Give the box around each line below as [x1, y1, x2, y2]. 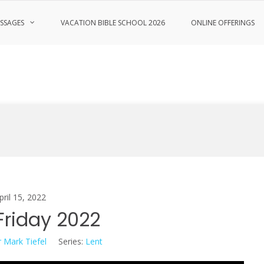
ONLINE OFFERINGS [191, 18, 255, 28]
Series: [58, 236, 83, 247]
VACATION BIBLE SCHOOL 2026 [61, 18, 165, 28]
